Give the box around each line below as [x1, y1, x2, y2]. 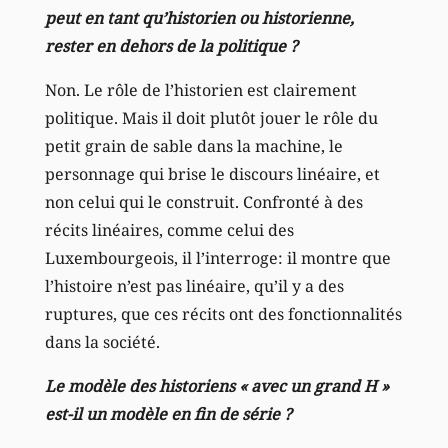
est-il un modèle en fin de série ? [44, 402, 292, 425]
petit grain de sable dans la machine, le [44, 134, 343, 157]
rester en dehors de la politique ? [44, 34, 298, 57]
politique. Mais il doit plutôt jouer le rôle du [44, 106, 378, 129]
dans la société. [44, 330, 160, 353]
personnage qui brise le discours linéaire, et [44, 162, 380, 185]
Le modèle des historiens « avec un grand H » [44, 374, 389, 397]
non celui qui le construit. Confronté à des [44, 190, 363, 213]
